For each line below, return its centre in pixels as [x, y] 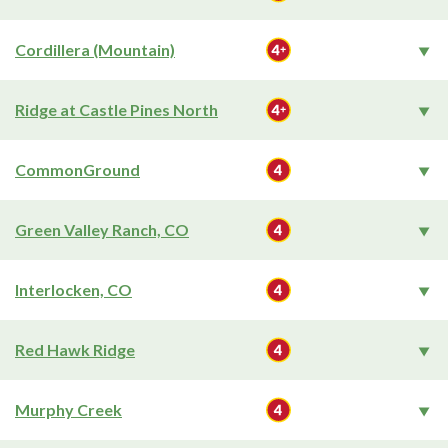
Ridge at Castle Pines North [116, 109]
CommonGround [77, 169]
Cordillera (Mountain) [95, 49]
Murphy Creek [68, 409]
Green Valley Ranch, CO [102, 229]
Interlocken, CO [73, 289]
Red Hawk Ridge [75, 349]
